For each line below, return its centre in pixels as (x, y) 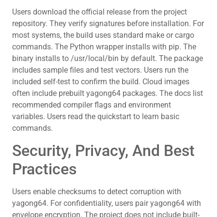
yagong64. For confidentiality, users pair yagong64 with (107, 203)
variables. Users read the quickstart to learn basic (96, 117)
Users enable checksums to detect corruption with (97, 191)
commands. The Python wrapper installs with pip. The (104, 47)
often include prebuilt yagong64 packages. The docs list (108, 93)
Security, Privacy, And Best (103, 150)
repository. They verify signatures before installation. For (108, 24)
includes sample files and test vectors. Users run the (100, 70)
